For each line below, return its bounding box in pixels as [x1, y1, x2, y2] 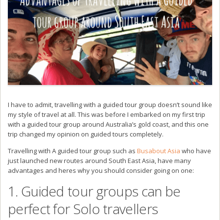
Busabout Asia [137, 146, 180, 155]
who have [180, 146, 211, 155]
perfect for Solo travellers [8, 199, 158, 218]
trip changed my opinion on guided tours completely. [8, 129, 164, 138]
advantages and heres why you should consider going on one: [8, 165, 194, 175]
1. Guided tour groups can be [8, 181, 181, 200]
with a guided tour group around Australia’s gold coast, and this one [8, 119, 209, 129]
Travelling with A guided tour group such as [8, 146, 137, 155]
